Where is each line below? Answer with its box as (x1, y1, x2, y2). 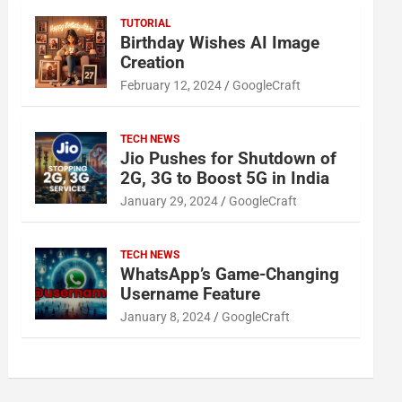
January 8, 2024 (120, 310, 212, 324)
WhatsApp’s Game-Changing (120, 264, 340, 284)
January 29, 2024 (120, 194, 219, 208)
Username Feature (120, 284, 261, 304)
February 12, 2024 (120, 78, 223, 92)
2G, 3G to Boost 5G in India (120, 168, 330, 188)
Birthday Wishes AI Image (120, 32, 320, 53)
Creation (120, 52, 186, 73)
